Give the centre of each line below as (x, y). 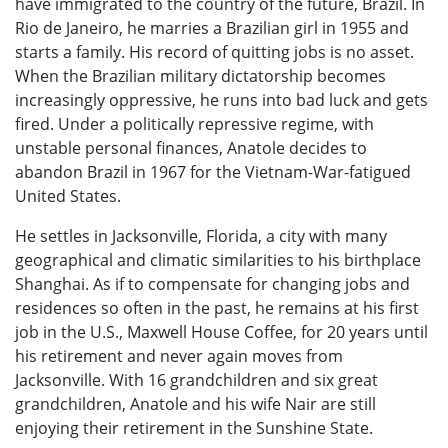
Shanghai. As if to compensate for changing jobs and (212, 284)
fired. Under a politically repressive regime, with (194, 124)
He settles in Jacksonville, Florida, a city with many (201, 236)
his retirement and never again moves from (179, 356)
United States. (68, 196)
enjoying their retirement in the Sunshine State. (194, 428)
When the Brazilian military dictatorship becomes (200, 76)
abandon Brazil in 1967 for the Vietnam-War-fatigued (213, 172)
